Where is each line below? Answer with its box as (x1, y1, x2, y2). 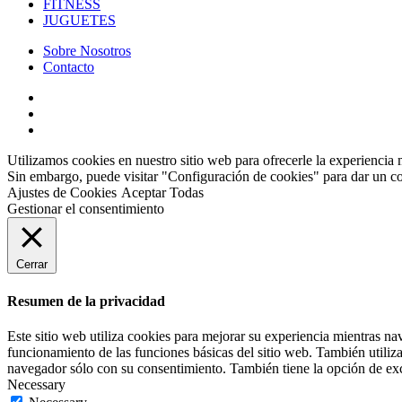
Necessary (7, 376, 66, 392)
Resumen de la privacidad (7, 293, 165, 309)
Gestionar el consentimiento (7, 201, 164, 217)
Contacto (43, 59, 94, 75)
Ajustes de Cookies (7, 185, 117, 201)
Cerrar (16, 258, 48, 272)
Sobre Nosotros (43, 43, 131, 59)
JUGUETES (43, 13, 116, 29)
